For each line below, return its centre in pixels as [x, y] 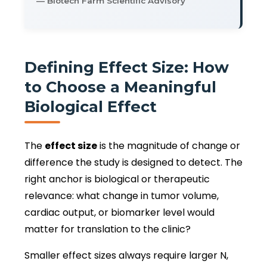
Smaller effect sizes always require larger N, [126, 255]
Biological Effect [91, 106]
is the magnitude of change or [169, 145]
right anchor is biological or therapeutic [117, 179]
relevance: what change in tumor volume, [122, 195]
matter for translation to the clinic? [108, 229]
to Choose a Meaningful [120, 86]
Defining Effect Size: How [127, 67]
